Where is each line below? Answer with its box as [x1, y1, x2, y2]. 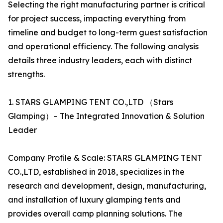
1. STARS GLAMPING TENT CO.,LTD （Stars [8, 97, 173, 108]
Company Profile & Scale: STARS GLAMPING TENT [8, 153, 202, 163]
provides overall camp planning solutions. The [8, 209, 183, 219]
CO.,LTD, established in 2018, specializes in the [8, 167, 185, 177]
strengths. [8, 69, 45, 80]
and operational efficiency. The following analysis [8, 41, 199, 52]
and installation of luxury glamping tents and [8, 195, 181, 205]
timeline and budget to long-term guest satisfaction [8, 27, 208, 38]
